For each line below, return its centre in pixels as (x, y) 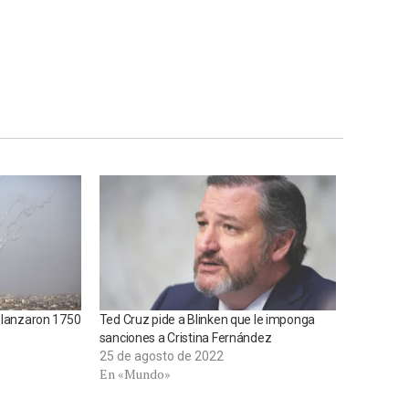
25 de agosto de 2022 (161, 356)
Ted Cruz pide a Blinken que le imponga (207, 319)
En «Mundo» (135, 373)
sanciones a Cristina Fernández (185, 337)
